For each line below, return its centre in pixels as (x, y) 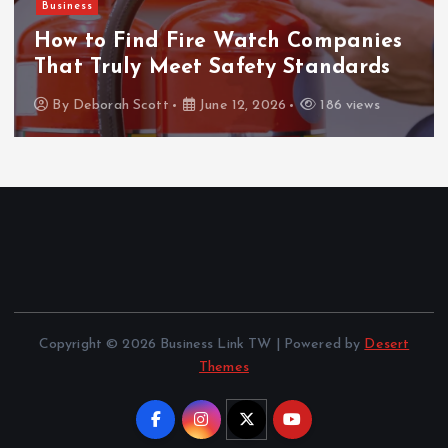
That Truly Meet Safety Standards (212, 68)
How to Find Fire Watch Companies (218, 42)
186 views (348, 105)
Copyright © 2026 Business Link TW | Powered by (201, 344)
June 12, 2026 (240, 105)
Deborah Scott (120, 105)
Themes (224, 367)
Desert (387, 344)
